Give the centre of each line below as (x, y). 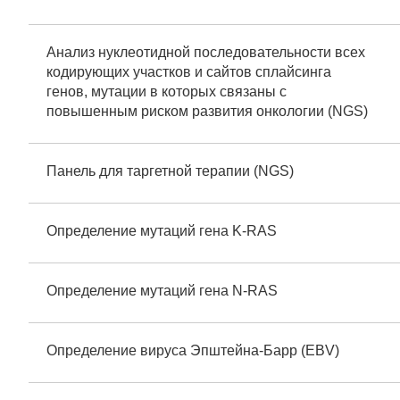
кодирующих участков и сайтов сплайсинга (189, 72)
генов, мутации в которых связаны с (167, 92)
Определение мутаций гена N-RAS (162, 291)
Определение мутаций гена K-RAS (162, 231)
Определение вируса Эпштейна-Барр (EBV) (193, 350)
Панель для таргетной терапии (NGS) (170, 171)
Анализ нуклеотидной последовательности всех (206, 52)
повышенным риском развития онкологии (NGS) (207, 111)
